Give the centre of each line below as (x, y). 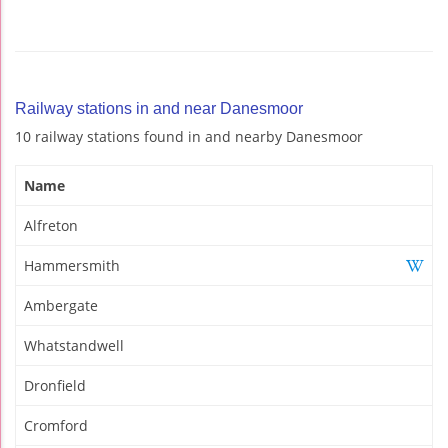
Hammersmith (72, 265)
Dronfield (55, 385)
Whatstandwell (74, 345)
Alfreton (51, 225)
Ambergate (61, 305)
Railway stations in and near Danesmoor (159, 108)
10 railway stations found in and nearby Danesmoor (189, 136)
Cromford (56, 425)
